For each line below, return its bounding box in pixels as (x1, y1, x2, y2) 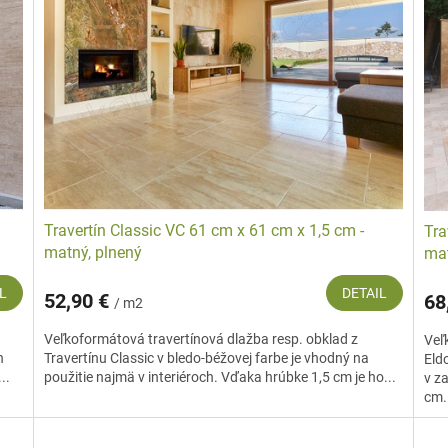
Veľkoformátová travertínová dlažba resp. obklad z (44, 331, 359, 348)
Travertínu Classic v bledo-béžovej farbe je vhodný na (44, 350, 370, 367)
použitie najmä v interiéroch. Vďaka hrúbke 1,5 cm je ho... (44, 369, 397, 386)
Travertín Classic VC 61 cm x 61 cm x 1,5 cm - (44, 221, 365, 241)
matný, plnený (44, 243, 143, 263)
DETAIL (341, 285, 387, 302)
